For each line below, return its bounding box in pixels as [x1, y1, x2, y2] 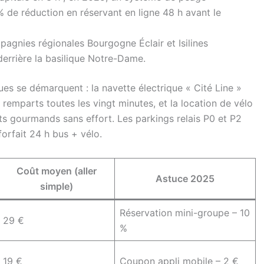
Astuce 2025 [156, 173, 214, 184]
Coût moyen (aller [16, 165, 97, 177]
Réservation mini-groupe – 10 [120, 207, 250, 219]
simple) [39, 180, 73, 192]
